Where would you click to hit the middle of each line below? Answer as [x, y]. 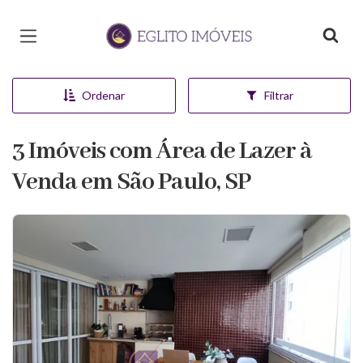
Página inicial [147, 24]
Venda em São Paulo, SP [131, 182]
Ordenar [103, 95]
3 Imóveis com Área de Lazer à [162, 152]
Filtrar [278, 95]
